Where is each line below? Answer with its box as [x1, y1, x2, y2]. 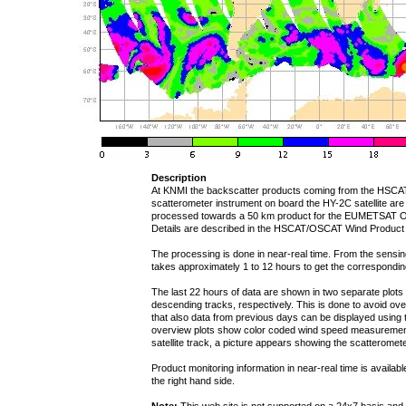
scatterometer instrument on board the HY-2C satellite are [151, 198, 404, 208]
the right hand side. [151, 375, 235, 386]
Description [151, 172, 207, 183]
